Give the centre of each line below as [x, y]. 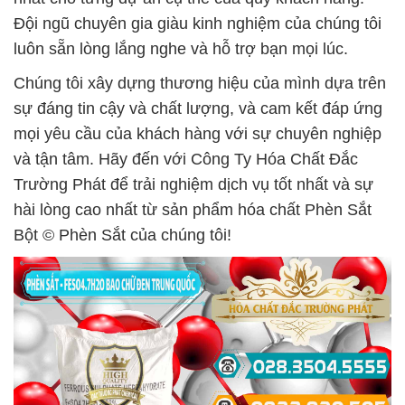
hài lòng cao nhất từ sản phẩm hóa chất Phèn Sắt [193, 210]
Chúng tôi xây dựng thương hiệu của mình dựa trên [200, 83]
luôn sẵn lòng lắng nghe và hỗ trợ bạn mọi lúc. [181, 49]
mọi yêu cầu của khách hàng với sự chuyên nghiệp [198, 134]
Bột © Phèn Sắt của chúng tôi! [122, 235]
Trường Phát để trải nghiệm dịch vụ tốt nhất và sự [193, 184]
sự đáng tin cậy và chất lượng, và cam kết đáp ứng [198, 108]
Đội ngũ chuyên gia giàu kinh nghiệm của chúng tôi [198, 24]
